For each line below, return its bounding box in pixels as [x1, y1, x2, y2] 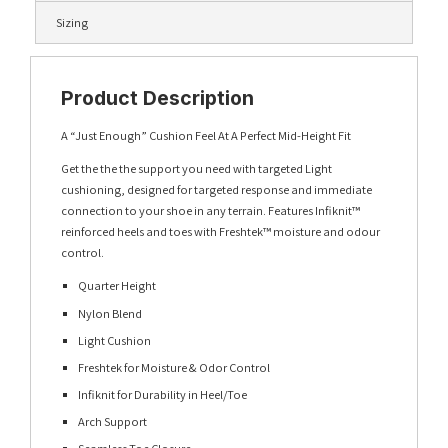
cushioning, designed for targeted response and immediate [61, 180, 372, 198]
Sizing [56, 13, 88, 31]
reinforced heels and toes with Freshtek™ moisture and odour [61, 222, 380, 240]
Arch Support [78, 413, 148, 431]
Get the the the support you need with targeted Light [61, 159, 332, 177]
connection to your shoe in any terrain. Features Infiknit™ [61, 201, 360, 219]
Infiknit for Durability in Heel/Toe [78, 386, 248, 404]
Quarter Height [78, 277, 157, 295]
